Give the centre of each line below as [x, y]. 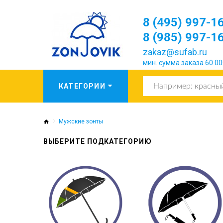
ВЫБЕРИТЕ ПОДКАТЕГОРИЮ [98, 141]
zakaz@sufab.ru [175, 52]
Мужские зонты [81, 121]
